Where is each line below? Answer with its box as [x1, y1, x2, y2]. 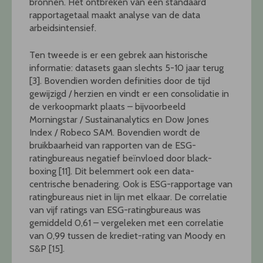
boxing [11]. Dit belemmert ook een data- [29, 165, 194, 177]
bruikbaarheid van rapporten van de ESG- [29, 139, 196, 151]
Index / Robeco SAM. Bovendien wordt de [29, 126, 200, 138]
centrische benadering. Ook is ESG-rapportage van [29, 178, 232, 190]
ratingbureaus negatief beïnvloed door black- [29, 152, 212, 164]
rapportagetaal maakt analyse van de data [29, 9, 200, 21]
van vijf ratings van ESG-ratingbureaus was [29, 204, 201, 215]
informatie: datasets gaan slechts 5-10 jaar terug [29, 62, 224, 73]
